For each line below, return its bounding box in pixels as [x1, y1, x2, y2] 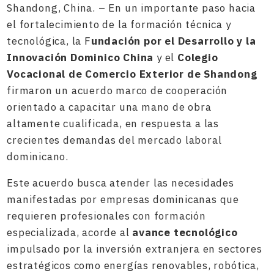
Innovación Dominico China [7, 51, 154, 64]
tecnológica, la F [7, 34, 91, 48]
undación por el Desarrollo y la [91, 34, 256, 48]
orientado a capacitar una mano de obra [7, 100, 212, 114]
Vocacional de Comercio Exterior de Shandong [7, 67, 257, 81]
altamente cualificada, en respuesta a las [7, 117, 220, 130]
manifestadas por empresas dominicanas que [7, 193, 240, 206]
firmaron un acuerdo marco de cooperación [7, 84, 228, 97]
